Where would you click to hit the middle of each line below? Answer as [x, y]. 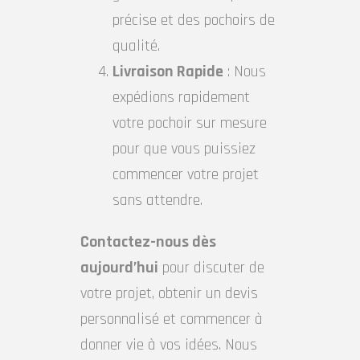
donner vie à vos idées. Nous [169, 345]
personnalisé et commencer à [172, 319]
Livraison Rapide [168, 72]
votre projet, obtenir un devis [169, 294]
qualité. [136, 46]
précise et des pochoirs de [194, 20]
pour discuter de [211, 268]
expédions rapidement [181, 98]
